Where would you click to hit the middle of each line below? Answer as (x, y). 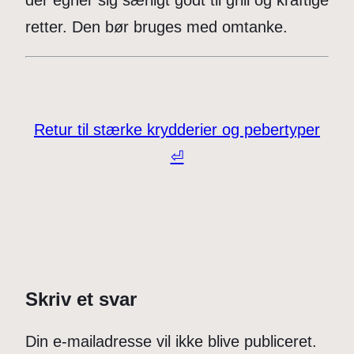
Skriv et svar (81, 299)
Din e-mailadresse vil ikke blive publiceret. (171, 341)
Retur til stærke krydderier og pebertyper (177, 129)
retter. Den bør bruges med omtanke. (156, 26)
